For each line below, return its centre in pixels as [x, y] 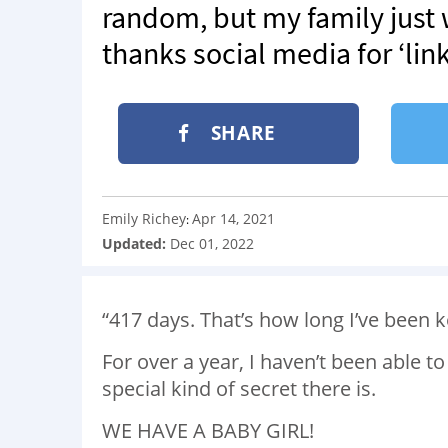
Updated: [136, 243]
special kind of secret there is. [239, 388]
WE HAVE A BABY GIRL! [208, 430]
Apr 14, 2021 [233, 218]
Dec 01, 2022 [212, 243]
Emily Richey [144, 218]
